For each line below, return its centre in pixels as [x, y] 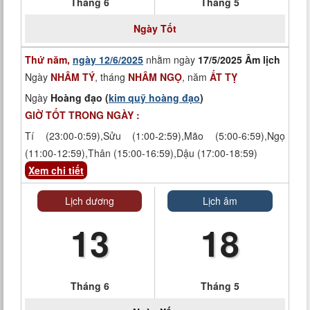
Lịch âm [220, 201]
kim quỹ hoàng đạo [154, 98]
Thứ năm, [49, 60]
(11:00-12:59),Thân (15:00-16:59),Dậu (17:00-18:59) [141, 153]
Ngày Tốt [155, 28]
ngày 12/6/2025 [108, 60]
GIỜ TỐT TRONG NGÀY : [82, 115]
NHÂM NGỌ [155, 77]
